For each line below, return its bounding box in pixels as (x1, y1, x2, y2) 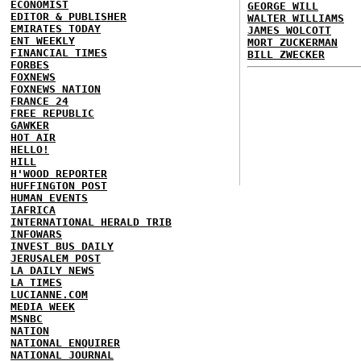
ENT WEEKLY (10, 35, 75, 47)
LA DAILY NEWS (10, 264, 94, 276)
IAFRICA (10, 204, 56, 216)
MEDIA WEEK (10, 301, 75, 313)
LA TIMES (10, 276, 62, 288)
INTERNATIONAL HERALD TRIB (10, 216, 172, 228)
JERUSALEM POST (10, 252, 101, 264)
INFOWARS (10, 228, 62, 240)
